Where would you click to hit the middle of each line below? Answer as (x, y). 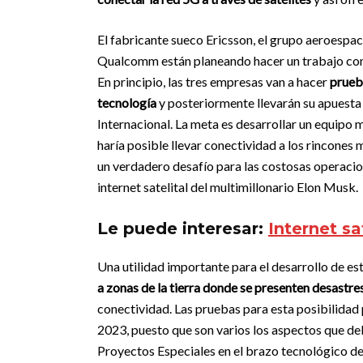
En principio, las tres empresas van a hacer (214, 81)
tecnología (127, 102)
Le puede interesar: (183, 228)
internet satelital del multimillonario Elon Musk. (228, 187)
